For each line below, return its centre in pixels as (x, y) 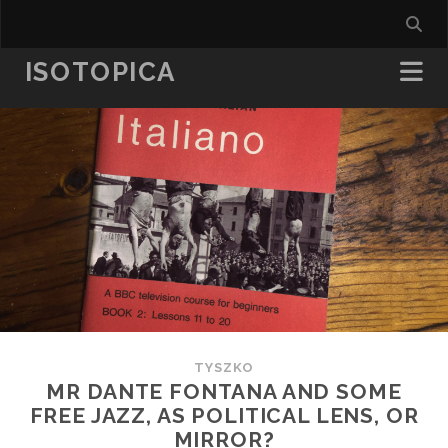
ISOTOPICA (100, 72)
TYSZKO (224, 367)
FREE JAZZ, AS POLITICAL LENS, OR (224, 415)
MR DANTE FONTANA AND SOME (224, 391)
